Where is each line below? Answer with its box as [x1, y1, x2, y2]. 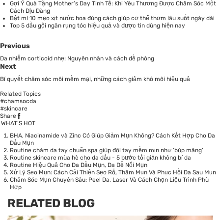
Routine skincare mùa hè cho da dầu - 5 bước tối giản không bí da [10, 154, 191, 161]
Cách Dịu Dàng [10, 7, 50, 14]
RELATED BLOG [7, 196, 95, 210]
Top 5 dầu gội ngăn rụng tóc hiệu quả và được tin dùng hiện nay [10, 22, 185, 29]
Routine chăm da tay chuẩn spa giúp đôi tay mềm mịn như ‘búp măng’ [10, 146, 203, 154]
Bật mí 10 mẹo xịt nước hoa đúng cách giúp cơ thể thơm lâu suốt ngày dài [10, 14, 215, 22]
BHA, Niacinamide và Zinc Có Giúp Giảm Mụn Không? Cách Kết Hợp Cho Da [10, 132, 215, 139]
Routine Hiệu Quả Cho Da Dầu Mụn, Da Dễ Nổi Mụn [10, 161, 147, 168]
